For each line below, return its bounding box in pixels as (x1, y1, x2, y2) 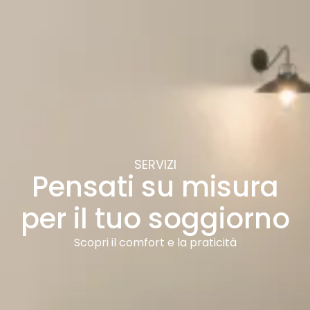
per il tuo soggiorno (20, 199, 290, 239)
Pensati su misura (31, 167, 279, 207)
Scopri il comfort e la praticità (73, 235, 237, 251)
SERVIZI (134, 156, 176, 174)
